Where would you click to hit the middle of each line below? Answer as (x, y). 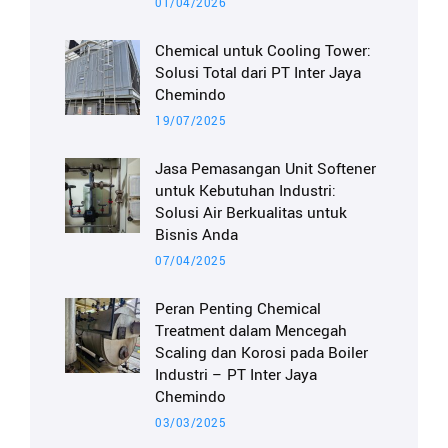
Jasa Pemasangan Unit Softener (265, 169)
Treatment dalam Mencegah (251, 331)
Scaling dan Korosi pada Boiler (261, 353)
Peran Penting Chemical (238, 309)
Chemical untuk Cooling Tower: (263, 51)
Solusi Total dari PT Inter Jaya (258, 73)
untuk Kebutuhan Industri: (245, 191)
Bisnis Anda (196, 235)
